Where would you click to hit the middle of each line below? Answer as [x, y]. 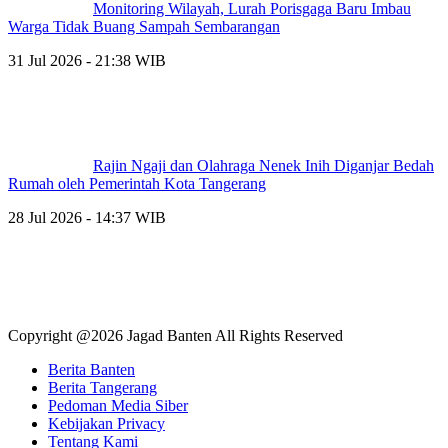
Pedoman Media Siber [118, 405]
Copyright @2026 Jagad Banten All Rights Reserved [175, 335]
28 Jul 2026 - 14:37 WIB [87, 217]
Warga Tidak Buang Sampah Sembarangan [144, 26]
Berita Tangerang [102, 387]
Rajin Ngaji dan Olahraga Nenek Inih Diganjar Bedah [263, 165]
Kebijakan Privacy [106, 423]
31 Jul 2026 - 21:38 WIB [87, 60]
